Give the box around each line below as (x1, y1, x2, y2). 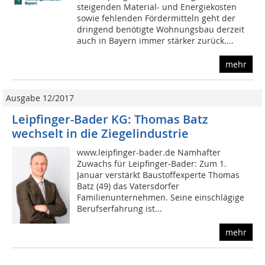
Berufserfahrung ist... (77, 203, 163, 215)
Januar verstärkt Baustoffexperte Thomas (77, 169, 240, 181)
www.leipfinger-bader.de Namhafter (77, 147, 221, 159)
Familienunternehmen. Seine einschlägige (77, 192, 245, 203)
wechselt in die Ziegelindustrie (12, 125, 189, 142)
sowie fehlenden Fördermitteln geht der (77, 12, 236, 24)
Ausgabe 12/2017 (6, 92, 74, 104)
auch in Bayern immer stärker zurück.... (77, 35, 234, 47)
